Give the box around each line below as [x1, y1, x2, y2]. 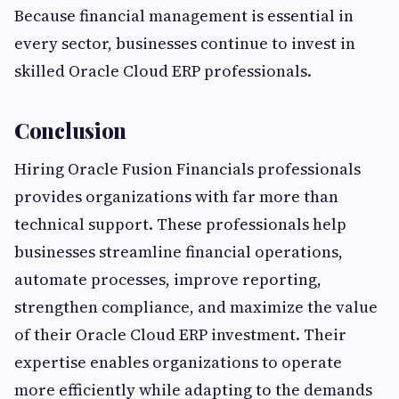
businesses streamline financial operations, [14, 240, 343, 264]
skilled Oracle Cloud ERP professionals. [14, 60, 312, 83]
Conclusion [14, 116, 126, 145]
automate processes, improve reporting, [14, 268, 322, 291]
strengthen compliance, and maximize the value [14, 296, 378, 319]
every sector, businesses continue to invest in [14, 32, 355, 55]
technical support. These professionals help [14, 213, 346, 236]
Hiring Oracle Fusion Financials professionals [14, 158, 361, 181]
